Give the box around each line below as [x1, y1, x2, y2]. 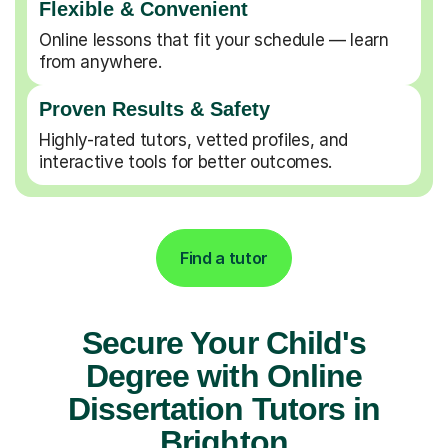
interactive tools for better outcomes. [39, 151, 333, 172]
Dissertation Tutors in [68, 390, 380, 427]
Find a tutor [179, 247, 269, 268]
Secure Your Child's [82, 324, 366, 361]
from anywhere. [39, 51, 162, 72]
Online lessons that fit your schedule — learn [39, 29, 389, 50]
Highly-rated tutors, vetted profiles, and [39, 129, 349, 150]
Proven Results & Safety [39, 97, 270, 120]
